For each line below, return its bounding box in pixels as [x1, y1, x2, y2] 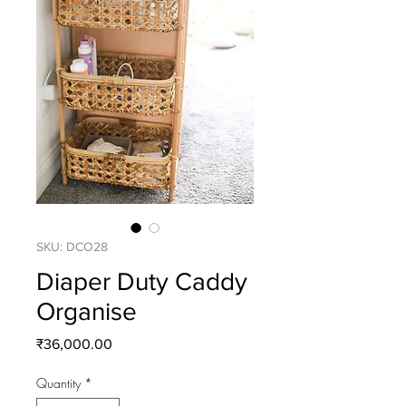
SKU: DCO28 [36, 238, 108, 254]
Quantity [36, 373, 81, 391]
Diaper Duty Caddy [36, 266, 247, 295]
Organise [36, 296, 137, 325]
